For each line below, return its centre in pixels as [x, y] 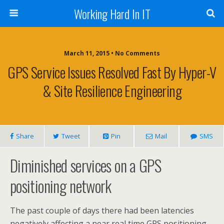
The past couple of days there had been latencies [102, 210]
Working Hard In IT [112, 13]
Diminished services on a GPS [86, 165]
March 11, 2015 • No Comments [112, 53]
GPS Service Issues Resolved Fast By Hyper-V [112, 72]
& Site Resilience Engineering [112, 90]
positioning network [61, 186]
